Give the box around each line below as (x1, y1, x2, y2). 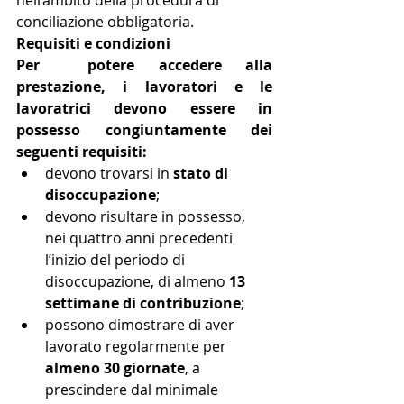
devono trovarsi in (45, 163, 173, 184)
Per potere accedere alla (16, 55, 272, 76)
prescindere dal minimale (45, 380, 222, 400)
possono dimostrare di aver (45, 315, 238, 335)
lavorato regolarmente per (45, 336, 230, 357)
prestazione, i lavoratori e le (16, 77, 272, 97)
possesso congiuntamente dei (16, 120, 272, 141)
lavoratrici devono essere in (16, 98, 272, 119)
